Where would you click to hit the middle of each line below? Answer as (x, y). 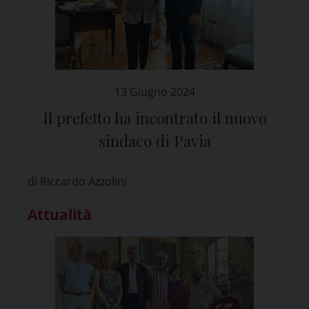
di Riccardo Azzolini (77, 181)
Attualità (60, 214)
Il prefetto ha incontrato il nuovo (154, 118)
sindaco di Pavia (154, 140)
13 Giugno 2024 (154, 91)
